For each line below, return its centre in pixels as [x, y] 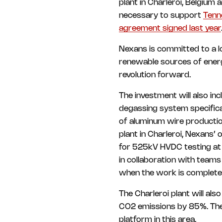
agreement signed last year [170, 28]
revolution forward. [155, 75]
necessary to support [161, 16]
